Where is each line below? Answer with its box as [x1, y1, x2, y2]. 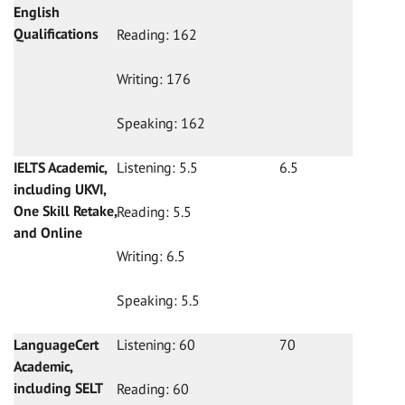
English [14, 3, 60, 22]
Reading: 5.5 [117, 202, 192, 221]
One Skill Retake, [14, 202, 117, 221]
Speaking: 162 [117, 114, 205, 133]
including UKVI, [14, 180, 106, 199]
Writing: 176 [117, 70, 191, 89]
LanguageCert [14, 335, 99, 354]
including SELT [14, 379, 103, 398]
